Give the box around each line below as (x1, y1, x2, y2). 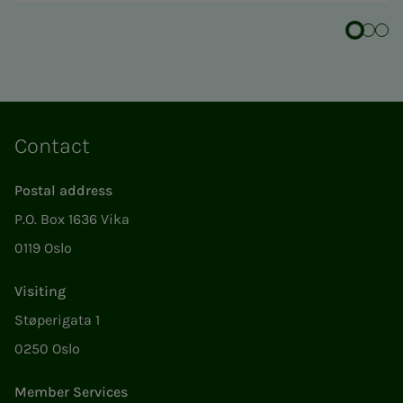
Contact (14, 133, 90, 159)
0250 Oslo (14, 340, 80, 358)
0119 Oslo (14, 239, 72, 257)
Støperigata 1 (14, 311, 100, 329)
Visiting (14, 282, 66, 300)
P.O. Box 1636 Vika (14, 210, 130, 228)
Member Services (14, 383, 128, 401)
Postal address (14, 182, 112, 200)
